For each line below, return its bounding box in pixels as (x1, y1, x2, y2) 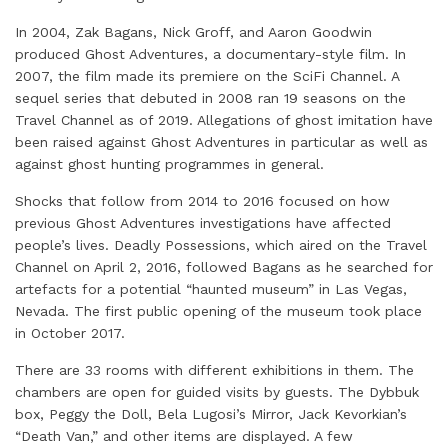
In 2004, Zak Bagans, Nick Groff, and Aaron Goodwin (15, 24, 372, 40)
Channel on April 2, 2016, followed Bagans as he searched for (15, 259, 433, 275)
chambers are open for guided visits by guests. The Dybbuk (15, 384, 419, 400)
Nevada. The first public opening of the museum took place (15, 303, 422, 319)
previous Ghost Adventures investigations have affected (15, 215, 391, 231)
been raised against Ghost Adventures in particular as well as (15, 134, 428, 150)
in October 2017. (15, 325, 125, 341)
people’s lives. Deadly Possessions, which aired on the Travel (15, 237, 427, 253)
